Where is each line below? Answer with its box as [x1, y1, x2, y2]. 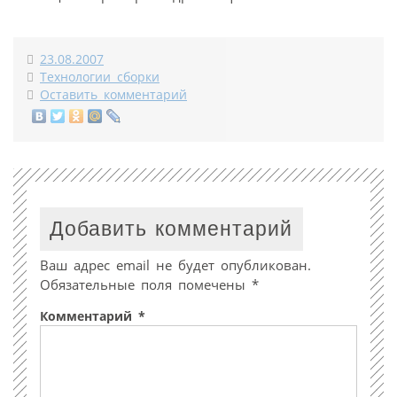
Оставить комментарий [40, 87, 187, 103]
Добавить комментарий [50, 217, 293, 240]
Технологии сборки [40, 69, 160, 85]
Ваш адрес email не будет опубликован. [40, 255, 311, 274]
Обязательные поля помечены [40, 275, 252, 293]
